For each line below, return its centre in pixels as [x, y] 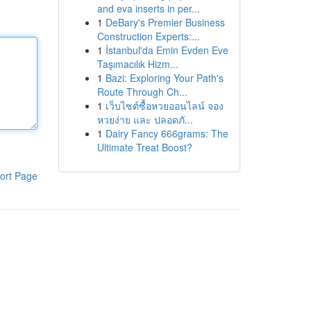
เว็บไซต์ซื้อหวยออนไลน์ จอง [164, 106]
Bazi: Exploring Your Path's [164, 78]
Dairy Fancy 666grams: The [167, 133]
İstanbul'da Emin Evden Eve [167, 50]
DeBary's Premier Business [165, 22]
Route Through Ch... [142, 92]
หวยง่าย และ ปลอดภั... [145, 119]
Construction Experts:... [148, 36]
